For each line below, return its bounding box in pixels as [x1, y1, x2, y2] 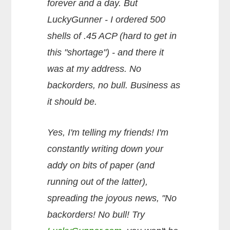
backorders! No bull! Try [47, 209, 145, 220]
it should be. [47, 96, 98, 107]
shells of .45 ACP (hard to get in [47, 30, 177, 41]
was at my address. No [47, 63, 142, 74]
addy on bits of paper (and [47, 160, 155, 170]
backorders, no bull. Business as [47, 80, 181, 90]
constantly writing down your [47, 143, 164, 154]
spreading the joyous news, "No [47, 193, 177, 203]
